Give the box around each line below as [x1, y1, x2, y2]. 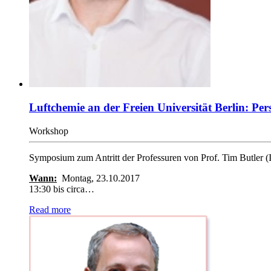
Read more [29, 204, 71, 215]
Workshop [29, 125, 68, 136]
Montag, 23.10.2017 [62, 172, 140, 183]
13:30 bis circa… [29, 183, 94, 194]
